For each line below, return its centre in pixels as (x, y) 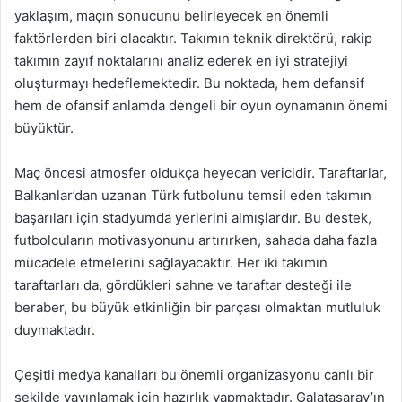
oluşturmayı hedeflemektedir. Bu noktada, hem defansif (189, 83)
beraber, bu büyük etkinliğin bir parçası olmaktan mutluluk (197, 307)
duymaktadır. (55, 330)
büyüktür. (44, 128)
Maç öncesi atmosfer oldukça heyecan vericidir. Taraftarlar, (201, 173)
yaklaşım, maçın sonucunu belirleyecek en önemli (171, 16)
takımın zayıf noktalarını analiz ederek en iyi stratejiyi (181, 61)
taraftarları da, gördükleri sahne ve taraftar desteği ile (183, 285)
